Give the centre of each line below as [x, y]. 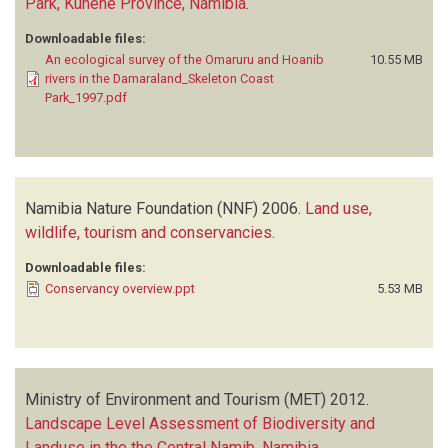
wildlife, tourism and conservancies [148, 232]
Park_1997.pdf [86, 97]
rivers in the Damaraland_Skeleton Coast [159, 78]
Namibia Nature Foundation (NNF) [141, 208]
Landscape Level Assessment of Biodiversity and [200, 423]
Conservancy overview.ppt [120, 288]
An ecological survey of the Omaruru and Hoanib [184, 59]
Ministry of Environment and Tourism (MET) [175, 399]
